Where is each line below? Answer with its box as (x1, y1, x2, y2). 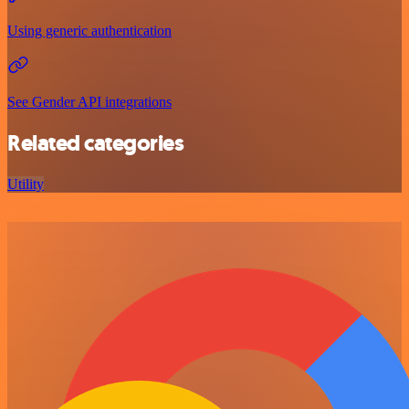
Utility (7, 176, 44, 193)
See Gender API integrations (7, 94, 172, 110)
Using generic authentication (7, 23, 172, 39)
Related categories (7, 129, 184, 159)
